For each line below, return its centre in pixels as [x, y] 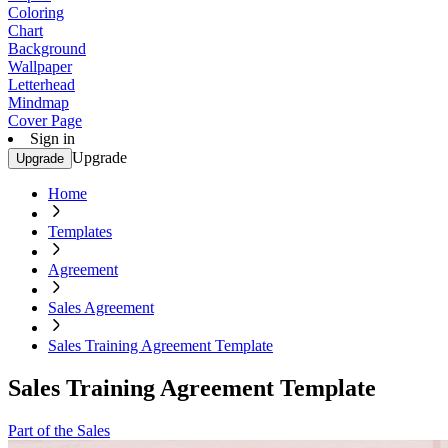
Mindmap [38, 102]
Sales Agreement [101, 307]
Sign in [52, 138]
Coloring [36, 12]
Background [47, 48]
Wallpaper [40, 66]
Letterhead [41, 84]
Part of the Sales [59, 430]
